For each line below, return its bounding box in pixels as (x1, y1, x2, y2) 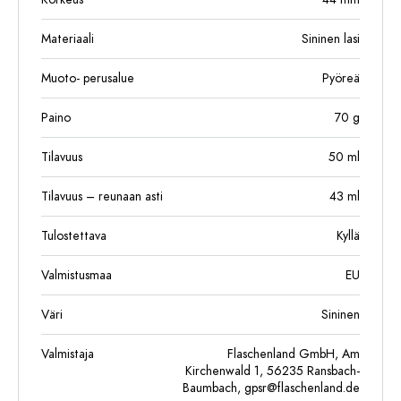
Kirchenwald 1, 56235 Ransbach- (185, 363, 360, 380)
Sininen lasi (302, 30, 360, 47)
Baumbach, (183, 380, 244, 397)
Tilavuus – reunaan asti (41, 188, 163, 205)
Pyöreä (322, 70, 360, 87)
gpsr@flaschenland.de (244, 380, 360, 397)
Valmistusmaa (41, 267, 112, 284)
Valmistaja (41, 346, 94, 363)
